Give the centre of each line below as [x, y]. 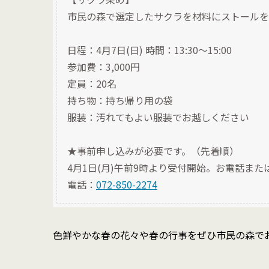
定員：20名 [92, 83]
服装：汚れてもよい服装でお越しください [158, 117]
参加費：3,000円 [104, 66]
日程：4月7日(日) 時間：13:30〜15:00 [150, 50]
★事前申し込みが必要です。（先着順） [153, 150]
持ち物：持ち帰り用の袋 [120, 100]
